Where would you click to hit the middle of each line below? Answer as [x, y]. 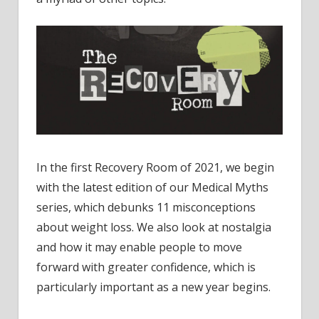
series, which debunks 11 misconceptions [146, 208]
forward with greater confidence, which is [146, 267]
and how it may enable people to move [139, 247]
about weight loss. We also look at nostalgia [154, 228]
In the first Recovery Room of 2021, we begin [155, 168]
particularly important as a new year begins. [153, 287]
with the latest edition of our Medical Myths [152, 188]
